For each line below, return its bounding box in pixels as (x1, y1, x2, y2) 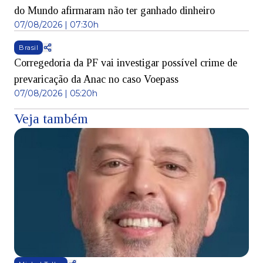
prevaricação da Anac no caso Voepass (14, 73, 178, 85)
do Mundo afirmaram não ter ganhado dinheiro (14, 4, 215, 16)
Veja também (14, 110, 88, 126)
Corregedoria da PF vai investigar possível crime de (14, 56, 237, 69)
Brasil (19, 43, 39, 52)
